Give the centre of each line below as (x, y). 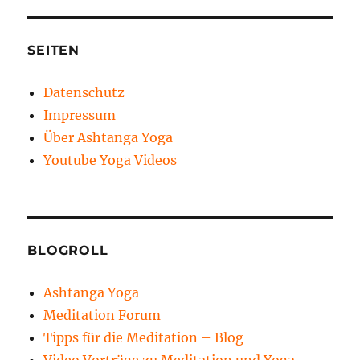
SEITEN (53, 50)
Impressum (80, 115)
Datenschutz (84, 92)
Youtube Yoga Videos (110, 160)
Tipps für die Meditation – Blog (144, 337)
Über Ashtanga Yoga (108, 137)
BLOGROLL (68, 250)
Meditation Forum (102, 315)
